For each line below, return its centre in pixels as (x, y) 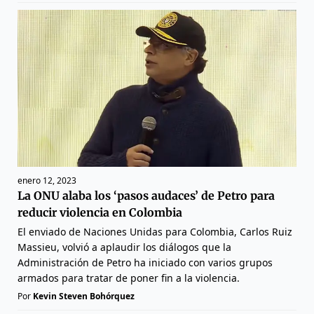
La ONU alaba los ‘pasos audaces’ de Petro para (146, 196)
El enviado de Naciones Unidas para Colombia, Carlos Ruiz (155, 232)
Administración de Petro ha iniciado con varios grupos (145, 263)
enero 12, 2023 (47, 181)
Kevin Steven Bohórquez (84, 296)
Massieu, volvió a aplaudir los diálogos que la (124, 247)
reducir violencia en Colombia (100, 213)
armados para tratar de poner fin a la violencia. (129, 278)
